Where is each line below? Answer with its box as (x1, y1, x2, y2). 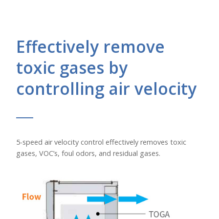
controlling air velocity (16, 77, 197, 100)
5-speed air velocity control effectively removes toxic (16, 137, 186, 147)
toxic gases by (16, 56, 128, 79)
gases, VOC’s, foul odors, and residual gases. (16, 148, 160, 158)
